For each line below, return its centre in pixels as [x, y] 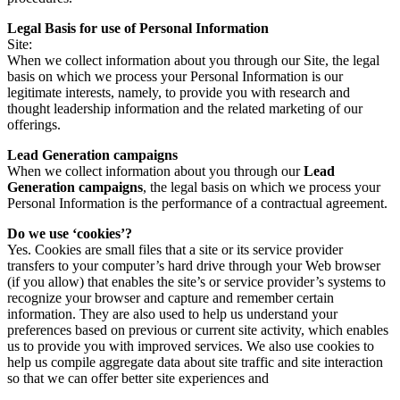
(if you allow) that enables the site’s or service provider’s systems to [196, 281]
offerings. [34, 124]
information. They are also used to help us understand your [172, 313]
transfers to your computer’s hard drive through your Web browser [194, 265]
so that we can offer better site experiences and [138, 378]
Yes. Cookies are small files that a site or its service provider [175, 249]
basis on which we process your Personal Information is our [175, 76]
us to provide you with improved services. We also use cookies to [191, 346]
